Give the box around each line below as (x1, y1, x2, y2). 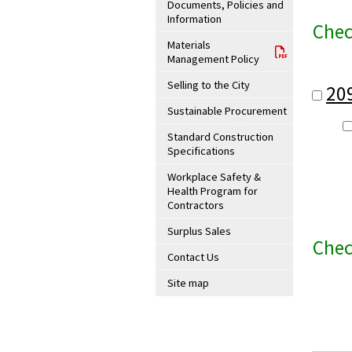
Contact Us (167, 250, 219, 264)
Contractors (167, 198, 224, 212)
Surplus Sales (167, 224, 231, 238)
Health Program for (167, 184, 258, 198)
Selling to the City (167, 78, 250, 92)
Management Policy (167, 52, 259, 66)
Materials (167, 38, 211, 52)
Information (167, 12, 222, 26)
